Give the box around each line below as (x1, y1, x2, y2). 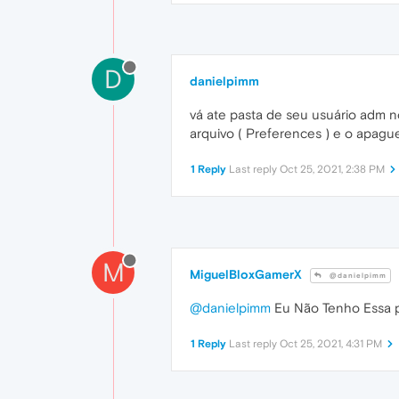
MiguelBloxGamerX (190, 267, 302, 282)
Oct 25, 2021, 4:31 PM (280, 338, 382, 351)
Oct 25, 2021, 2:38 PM (280, 163, 385, 176)
